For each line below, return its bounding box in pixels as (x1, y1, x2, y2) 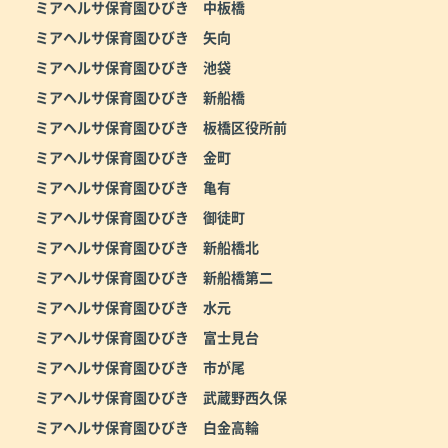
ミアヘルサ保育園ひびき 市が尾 (35, 356, 245, 377)
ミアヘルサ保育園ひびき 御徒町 (35, 206, 245, 227)
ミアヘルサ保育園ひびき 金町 (35, 146, 231, 167)
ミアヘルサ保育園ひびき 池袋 (35, 56, 231, 77)
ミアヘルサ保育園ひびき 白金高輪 (35, 416, 259, 437)
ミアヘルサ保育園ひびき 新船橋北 (35, 236, 259, 257)
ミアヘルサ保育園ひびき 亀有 (35, 176, 231, 197)
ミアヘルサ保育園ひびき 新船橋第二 (35, 266, 273, 287)
